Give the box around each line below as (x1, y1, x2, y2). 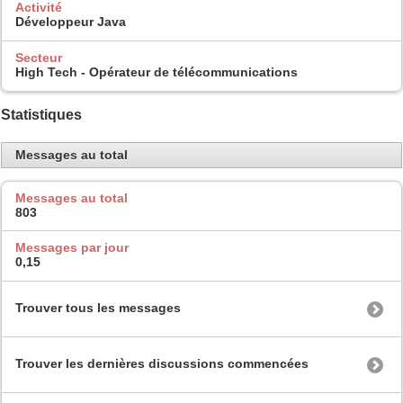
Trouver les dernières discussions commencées (15, 355, 309, 371)
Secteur (15, 50, 62, 66)
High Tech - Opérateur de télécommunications (15, 65, 298, 80)
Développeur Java (15, 14, 126, 30)
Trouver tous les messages (15, 300, 181, 315)
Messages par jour (15, 240, 129, 255)
